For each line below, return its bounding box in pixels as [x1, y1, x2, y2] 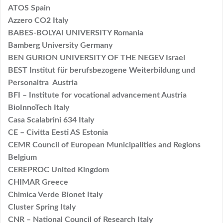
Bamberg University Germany [8, 41, 112, 49]
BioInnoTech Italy [8, 103, 69, 111]
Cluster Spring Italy [8, 203, 76, 211]
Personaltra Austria [8, 78, 78, 87]
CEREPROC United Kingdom [8, 165, 109, 174]
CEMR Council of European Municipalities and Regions [8, 140, 201, 149]
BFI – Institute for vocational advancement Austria [8, 91, 187, 99]
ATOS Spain [8, 3, 50, 12]
